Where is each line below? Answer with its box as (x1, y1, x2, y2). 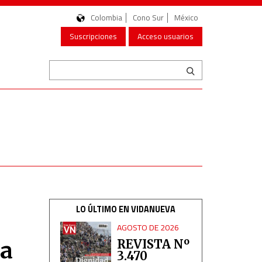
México (174, 12, 198, 23)
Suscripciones (70, 30, 117, 42)
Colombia (91, 12, 122, 23)
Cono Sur (133, 12, 164, 23)
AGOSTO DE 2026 (117, 221, 180, 233)
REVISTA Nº (117, 237, 190, 251)
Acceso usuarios (137, 30, 194, 42)
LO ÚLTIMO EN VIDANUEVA (75, 203, 175, 216)
